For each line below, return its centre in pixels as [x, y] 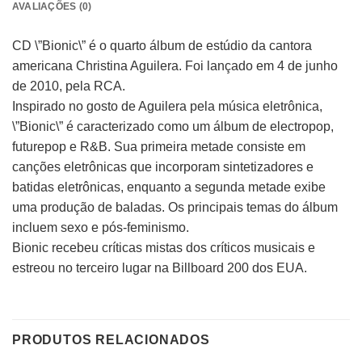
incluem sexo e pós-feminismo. [101, 228]
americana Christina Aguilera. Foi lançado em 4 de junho [175, 66]
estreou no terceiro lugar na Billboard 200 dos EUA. [160, 268]
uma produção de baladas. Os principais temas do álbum [175, 208]
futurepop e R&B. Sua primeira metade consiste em [159, 147]
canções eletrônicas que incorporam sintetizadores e [163, 167]
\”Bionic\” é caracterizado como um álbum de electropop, [173, 127]
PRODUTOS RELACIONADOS [111, 340]
